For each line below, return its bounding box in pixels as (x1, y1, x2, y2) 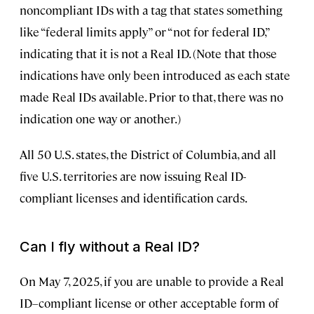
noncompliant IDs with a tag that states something (20, 2, 282, 18)
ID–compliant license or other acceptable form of (20, 295, 279, 311)
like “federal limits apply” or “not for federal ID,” (20, 24, 269, 40)
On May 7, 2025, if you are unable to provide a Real (20, 273, 284, 289)
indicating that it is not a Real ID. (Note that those (20, 46, 277, 62)
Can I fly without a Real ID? (20, 238, 200, 256)
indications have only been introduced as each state (20, 67, 290, 83)
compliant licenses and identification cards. (20, 190, 247, 206)
